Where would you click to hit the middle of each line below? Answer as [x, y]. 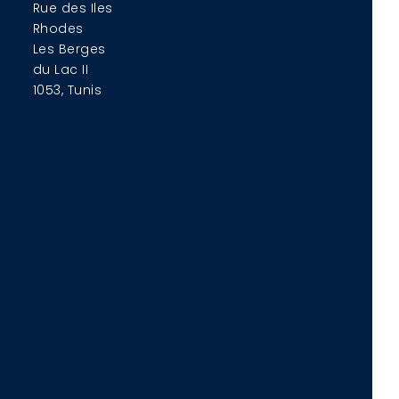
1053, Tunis [67, 90]
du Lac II [61, 69]
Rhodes [58, 28]
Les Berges [69, 49]
